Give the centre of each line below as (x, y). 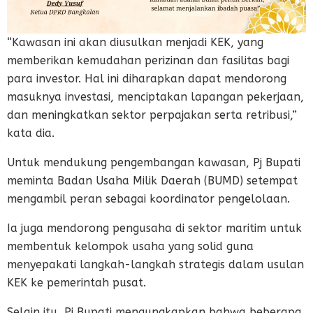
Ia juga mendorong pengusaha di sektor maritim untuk (154, 228)
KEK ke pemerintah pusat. (77, 282)
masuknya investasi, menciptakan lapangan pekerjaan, (155, 96)
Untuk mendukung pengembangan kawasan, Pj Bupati (154, 162)
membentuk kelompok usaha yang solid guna (130, 246)
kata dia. (31, 133)
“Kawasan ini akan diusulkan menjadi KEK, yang (135, 42)
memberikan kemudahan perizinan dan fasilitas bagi (148, 60)
